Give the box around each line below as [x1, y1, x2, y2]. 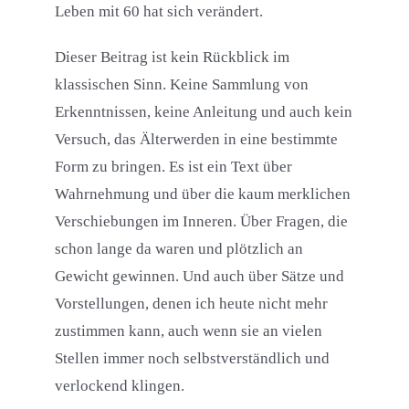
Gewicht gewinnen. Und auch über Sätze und [54, 267, 344, 286]
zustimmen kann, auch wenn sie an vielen [54, 322, 322, 341]
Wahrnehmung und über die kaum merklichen [54, 185, 351, 204]
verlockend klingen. [54, 377, 184, 395]
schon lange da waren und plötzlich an [54, 240, 303, 258]
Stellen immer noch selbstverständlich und [54, 350, 330, 368]
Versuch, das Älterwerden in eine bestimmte [54, 131, 338, 149]
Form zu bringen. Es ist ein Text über [54, 158, 292, 176]
